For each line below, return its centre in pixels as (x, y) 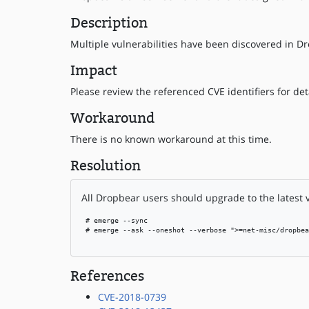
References (107, 276)
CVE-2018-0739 (132, 297)
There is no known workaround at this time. (171, 139)
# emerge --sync (114, 220)
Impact (94, 70)
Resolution (106, 166)
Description (109, 23)
